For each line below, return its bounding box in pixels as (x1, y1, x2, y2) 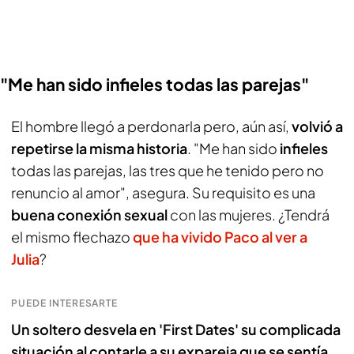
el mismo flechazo (11, 228, 133, 246)
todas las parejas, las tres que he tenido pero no (11, 161, 324, 179)
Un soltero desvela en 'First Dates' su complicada (11, 320, 341, 338)
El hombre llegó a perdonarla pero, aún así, (11, 117, 292, 135)
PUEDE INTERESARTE (11, 297, 119, 309)
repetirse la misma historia (11, 139, 187, 157)
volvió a (292, 117, 343, 135)
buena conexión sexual (11, 205, 170, 224)
